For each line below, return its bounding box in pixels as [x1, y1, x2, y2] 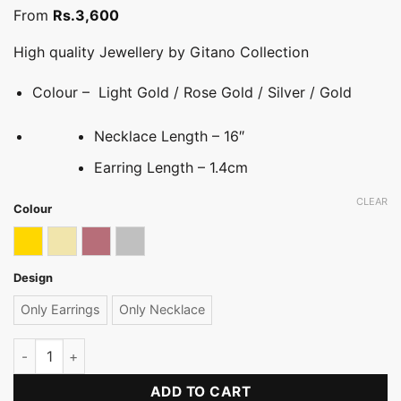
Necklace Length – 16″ [93, 127, 244, 146]
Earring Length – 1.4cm [93, 158, 248, 176]
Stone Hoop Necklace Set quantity [13, 339, 227, 355]
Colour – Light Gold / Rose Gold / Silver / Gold [31, 83, 352, 102]
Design [13, 269, 53, 285]
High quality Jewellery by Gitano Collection [13, 42, 309, 61]
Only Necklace [119, 302, 205, 318]
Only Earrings [21, 302, 100, 318]
